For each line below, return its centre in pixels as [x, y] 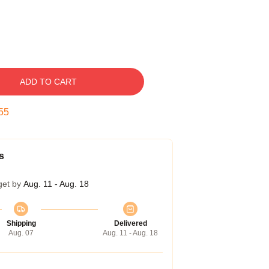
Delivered [130, 223]
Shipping [21, 223]
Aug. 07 [21, 233]
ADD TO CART [48, 82]
